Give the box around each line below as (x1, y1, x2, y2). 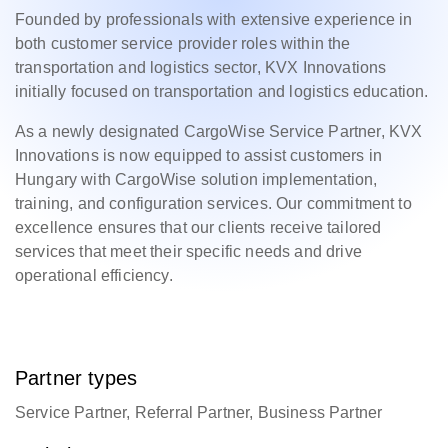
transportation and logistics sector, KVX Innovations (15, 59, 387, 76)
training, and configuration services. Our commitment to (15, 195, 412, 212)
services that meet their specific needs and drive (15, 243, 362, 260)
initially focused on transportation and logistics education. (15, 83, 429, 100)
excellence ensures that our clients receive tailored (15, 219, 382, 236)
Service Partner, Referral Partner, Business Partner (15, 404, 383, 421)
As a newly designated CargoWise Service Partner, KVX (15, 123, 423, 140)
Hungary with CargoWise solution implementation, (15, 171, 378, 188)
